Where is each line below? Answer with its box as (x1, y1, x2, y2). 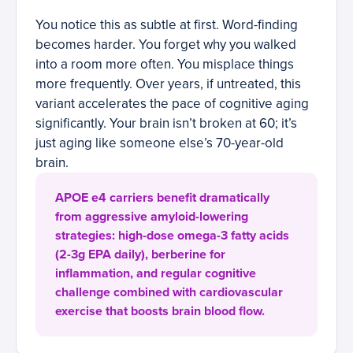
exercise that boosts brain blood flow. (55, 303, 265, 320)
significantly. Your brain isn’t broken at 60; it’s (35, 115, 297, 132)
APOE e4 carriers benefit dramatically (55, 190, 269, 206)
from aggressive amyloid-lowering (55, 209, 248, 225)
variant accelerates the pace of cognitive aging (35, 95, 309, 113)
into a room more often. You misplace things (35, 56, 294, 73)
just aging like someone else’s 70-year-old (35, 135, 284, 152)
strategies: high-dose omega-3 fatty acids (55, 228, 289, 244)
